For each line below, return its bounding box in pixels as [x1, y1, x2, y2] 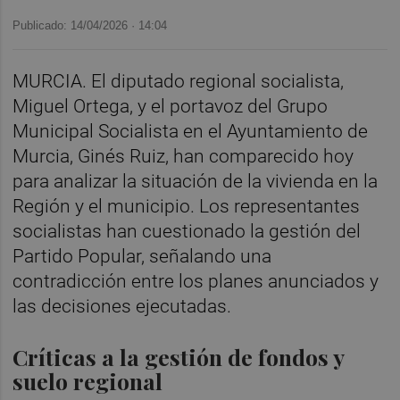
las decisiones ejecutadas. [12, 295, 232, 317]
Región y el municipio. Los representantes [12, 195, 361, 217]
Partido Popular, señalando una [12, 245, 272, 267]
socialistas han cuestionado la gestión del [12, 220, 362, 242]
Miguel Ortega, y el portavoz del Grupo [12, 95, 329, 117]
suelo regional [12, 365, 163, 396]
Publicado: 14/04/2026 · [12, 18, 139, 32]
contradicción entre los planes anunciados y [12, 270, 379, 292]
